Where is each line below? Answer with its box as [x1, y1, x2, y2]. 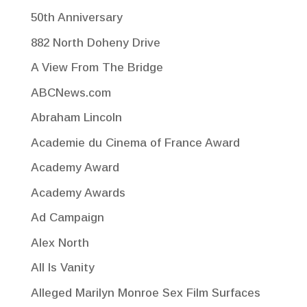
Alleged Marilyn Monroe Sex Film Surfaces [30, 286, 260, 299]
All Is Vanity [30, 261, 95, 275]
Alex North [30, 236, 89, 249]
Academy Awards [30, 186, 125, 199]
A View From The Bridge [30, 61, 163, 75]
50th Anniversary [30, 11, 123, 25]
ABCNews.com [30, 86, 111, 99]
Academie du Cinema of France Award [30, 136, 240, 149]
